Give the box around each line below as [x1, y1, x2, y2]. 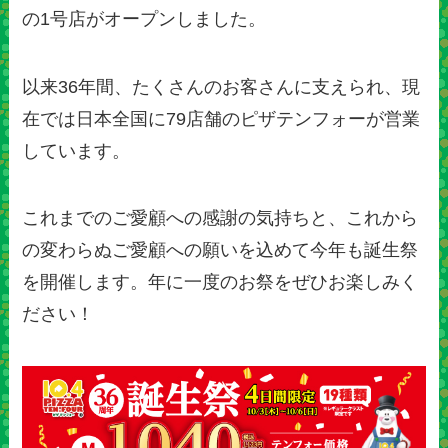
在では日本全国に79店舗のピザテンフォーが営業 [22, 108, 421, 129]
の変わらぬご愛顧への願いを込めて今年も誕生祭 [22, 240, 419, 261]
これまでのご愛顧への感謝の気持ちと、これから [22, 208, 419, 229]
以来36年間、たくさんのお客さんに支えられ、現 [22, 76, 421, 97]
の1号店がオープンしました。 [22, 8, 267, 29]
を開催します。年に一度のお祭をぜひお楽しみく [22, 272, 419, 293]
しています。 [22, 140, 131, 161]
